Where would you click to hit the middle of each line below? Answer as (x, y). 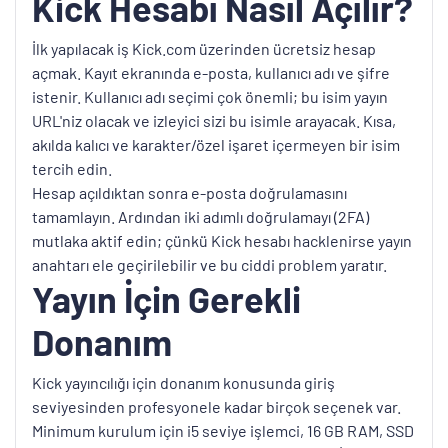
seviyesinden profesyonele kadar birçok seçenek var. (216, 406)
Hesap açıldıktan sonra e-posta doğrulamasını (189, 192)
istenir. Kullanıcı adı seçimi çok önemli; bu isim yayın (210, 96)
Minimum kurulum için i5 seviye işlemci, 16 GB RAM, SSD (223, 430)
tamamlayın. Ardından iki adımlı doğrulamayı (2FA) (200, 216)
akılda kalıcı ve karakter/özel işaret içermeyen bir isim (216, 144)
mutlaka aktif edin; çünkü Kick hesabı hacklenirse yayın (222, 240)
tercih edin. (72, 168)
